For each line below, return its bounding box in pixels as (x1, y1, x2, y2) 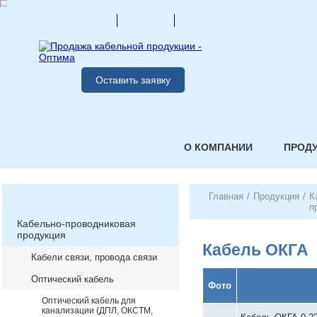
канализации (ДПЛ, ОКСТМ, (42, 306, 153, 316)
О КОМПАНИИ (184, 142, 253, 153)
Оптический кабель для (42, 296, 136, 306)
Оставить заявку (96, 74, 171, 86)
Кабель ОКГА (202, 241, 309, 259)
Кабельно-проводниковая (17, 218, 136, 229)
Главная (209, 191, 243, 202)
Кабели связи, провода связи (31, 252, 157, 263)
